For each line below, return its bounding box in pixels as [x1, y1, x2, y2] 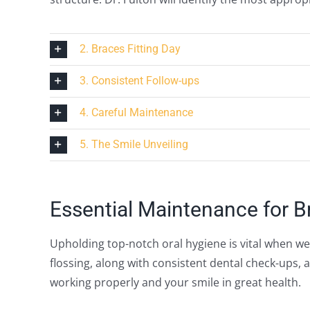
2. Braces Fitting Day [79, 42, 181, 55]
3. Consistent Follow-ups [79, 73, 199, 87]
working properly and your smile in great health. [49, 274, 301, 290]
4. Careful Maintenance [79, 105, 193, 119]
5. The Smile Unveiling [79, 137, 188, 151]
